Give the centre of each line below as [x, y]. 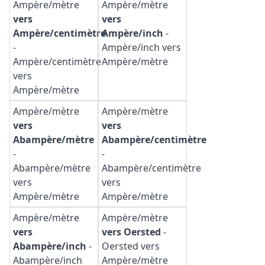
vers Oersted [131, 232]
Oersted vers [131, 246]
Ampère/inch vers [141, 47]
